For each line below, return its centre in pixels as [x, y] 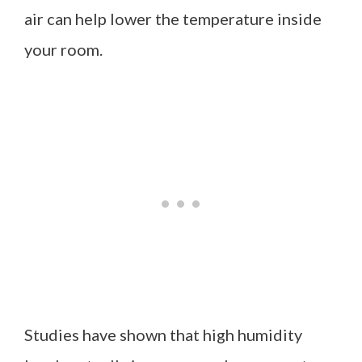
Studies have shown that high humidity [163, 334]
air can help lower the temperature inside [173, 18]
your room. [65, 49]
